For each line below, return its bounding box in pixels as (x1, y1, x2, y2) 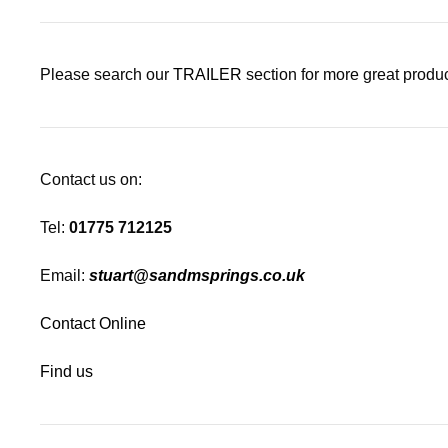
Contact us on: (40, 170, 142, 188)
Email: (40, 266, 89, 284)
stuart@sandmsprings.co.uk (89, 266, 305, 284)
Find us (40, 362, 93, 380)
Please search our (40, 65, 173, 83)
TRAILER (173, 65, 242, 83)
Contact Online (40, 314, 146, 332)
